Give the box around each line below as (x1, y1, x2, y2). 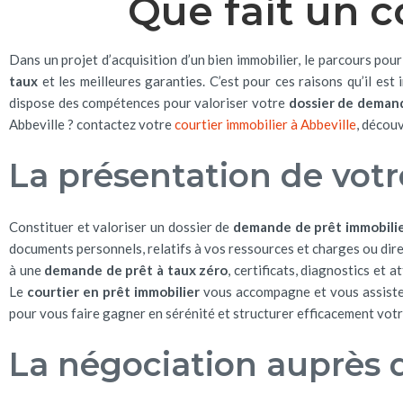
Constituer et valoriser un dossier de (9, 219, 234, 235)
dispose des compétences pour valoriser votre (9, 94, 289, 111)
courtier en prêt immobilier (27, 283, 201, 300)
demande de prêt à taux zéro (44, 262, 228, 278)
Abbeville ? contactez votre (9, 116, 175, 132)
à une (9, 262, 45, 278)
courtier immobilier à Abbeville (175, 116, 356, 132)
